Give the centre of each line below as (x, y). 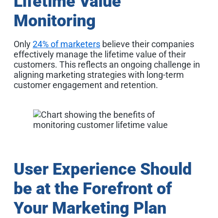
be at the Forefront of (93, 188)
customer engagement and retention (85, 85)
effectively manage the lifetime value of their (100, 54)
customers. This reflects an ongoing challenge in (107, 64)
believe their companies (147, 44)
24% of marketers (66, 44)
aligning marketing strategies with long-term (99, 74)
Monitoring (55, 20)
